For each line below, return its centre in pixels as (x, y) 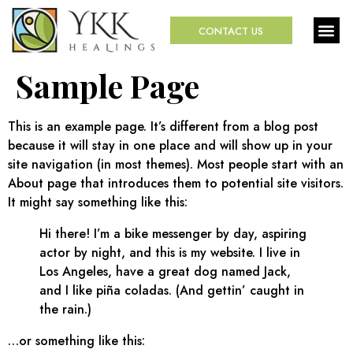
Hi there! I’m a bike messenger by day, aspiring (173, 234)
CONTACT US (231, 32)
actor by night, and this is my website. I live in (170, 253)
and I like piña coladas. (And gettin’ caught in (172, 291)
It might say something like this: (98, 203)
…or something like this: (76, 341)
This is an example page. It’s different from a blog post (163, 127)
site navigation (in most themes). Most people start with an (176, 165)
